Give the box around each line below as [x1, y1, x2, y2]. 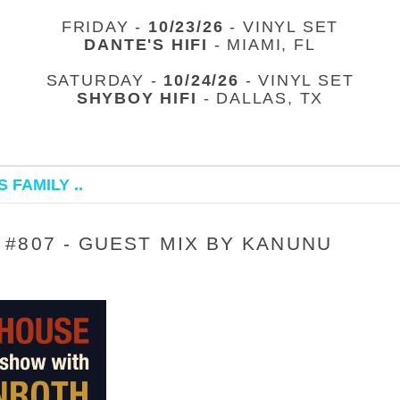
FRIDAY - [61, 18, 149, 36]
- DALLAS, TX [196, 89, 324, 107]
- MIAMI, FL [208, 36, 316, 54]
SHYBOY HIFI [76, 89, 197, 107]
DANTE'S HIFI [84, 36, 208, 54]
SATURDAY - [46, 71, 164, 89]
